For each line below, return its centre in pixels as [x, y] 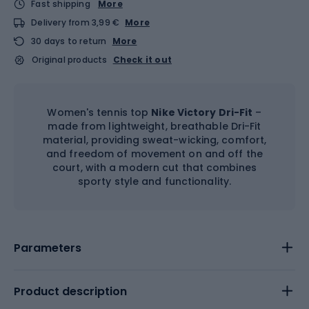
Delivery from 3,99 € [76, 22]
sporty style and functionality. [154, 181]
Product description [70, 291]
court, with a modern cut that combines [154, 167]
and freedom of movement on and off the [154, 153]
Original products [70, 59]
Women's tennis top [99, 112]
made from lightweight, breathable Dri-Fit [154, 126]
